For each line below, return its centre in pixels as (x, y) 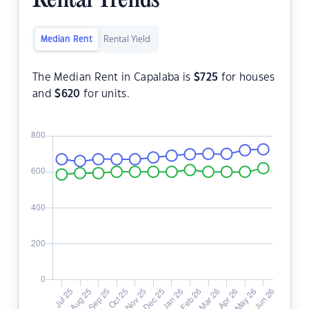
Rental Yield (127, 40)
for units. (105, 94)
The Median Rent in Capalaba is (113, 78)
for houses (247, 78)
